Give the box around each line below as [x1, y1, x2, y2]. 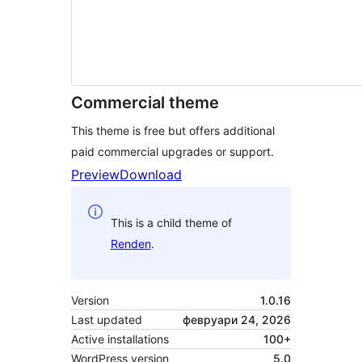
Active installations [71, 332, 169, 347]
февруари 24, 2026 [183, 313, 291, 327]
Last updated [71, 313, 142, 327]
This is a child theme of [110, 215, 232, 229]
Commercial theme [71, 93, 219, 113]
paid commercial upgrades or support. [71, 145, 274, 159]
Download [120, 166, 182, 183]
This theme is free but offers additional [71, 124, 275, 138]
